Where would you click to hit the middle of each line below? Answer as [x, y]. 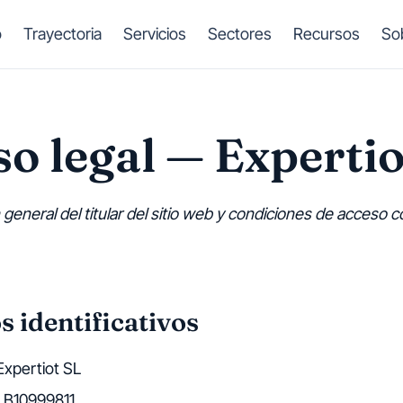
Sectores [240, 34]
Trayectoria [63, 34]
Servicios [155, 34]
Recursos [327, 34]
